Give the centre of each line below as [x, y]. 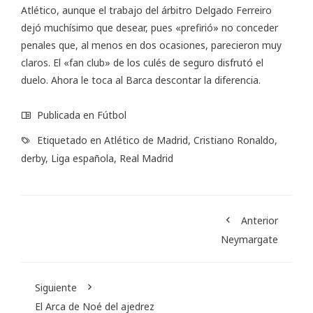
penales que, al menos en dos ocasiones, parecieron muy [151, 45]
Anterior [260, 221]
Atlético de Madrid [146, 140]
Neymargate [249, 240]
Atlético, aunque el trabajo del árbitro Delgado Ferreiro [146, 10]
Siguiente [56, 288]
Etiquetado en [69, 140]
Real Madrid [146, 159]
